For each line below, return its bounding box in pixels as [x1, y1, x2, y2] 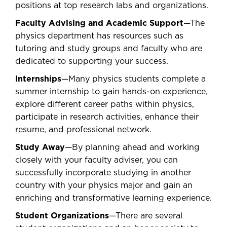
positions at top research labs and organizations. [15, 2, 208, 10]
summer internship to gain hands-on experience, [15, 88, 208, 96]
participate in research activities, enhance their [15, 113, 199, 121]
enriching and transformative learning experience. [15, 194, 212, 202]
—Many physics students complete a [61, 75, 206, 83]
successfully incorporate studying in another [15, 169, 191, 177]
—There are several [109, 212, 182, 220]
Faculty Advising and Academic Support [15, 19, 183, 27]
